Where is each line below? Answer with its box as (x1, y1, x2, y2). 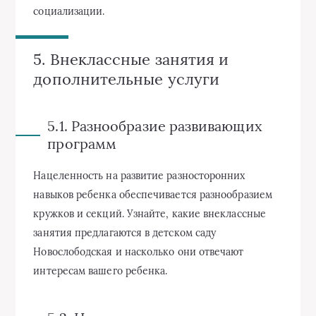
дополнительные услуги (33, 69, 220, 90)
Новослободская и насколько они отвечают (33, 245, 244, 259)
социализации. (33, 5, 105, 18)
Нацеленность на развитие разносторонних (33, 169, 245, 183)
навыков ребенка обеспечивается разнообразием (33, 188, 272, 202)
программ (47, 135, 117, 153)
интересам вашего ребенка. (33, 265, 168, 278)
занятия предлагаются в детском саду (33, 226, 217, 240)
